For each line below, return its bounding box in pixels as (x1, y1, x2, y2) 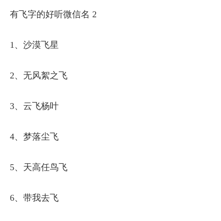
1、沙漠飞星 (10, 40, 59, 50)
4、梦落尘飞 (10, 132, 59, 142)
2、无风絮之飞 (10, 71, 68, 81)
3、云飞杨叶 (10, 101, 59, 111)
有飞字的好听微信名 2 (10, 9, 97, 20)
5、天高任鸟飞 (10, 162, 68, 173)
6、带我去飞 (10, 193, 59, 203)
